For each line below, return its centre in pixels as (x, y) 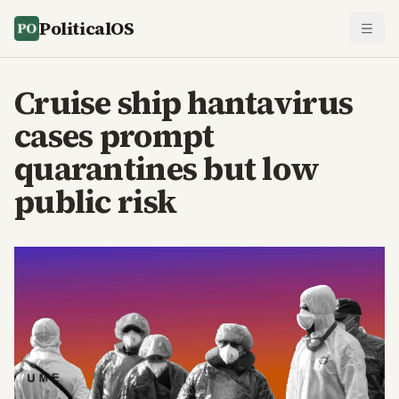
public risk (96, 202)
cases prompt (114, 136)
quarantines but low (167, 169)
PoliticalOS (87, 28)
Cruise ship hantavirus (184, 103)
